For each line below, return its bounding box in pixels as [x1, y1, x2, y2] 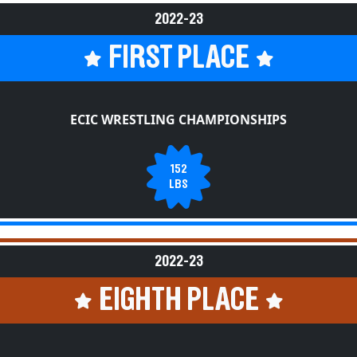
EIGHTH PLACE [98, 284, 259, 316]
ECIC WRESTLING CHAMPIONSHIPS [70, 111, 287, 128]
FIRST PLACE [108, 42, 249, 74]
